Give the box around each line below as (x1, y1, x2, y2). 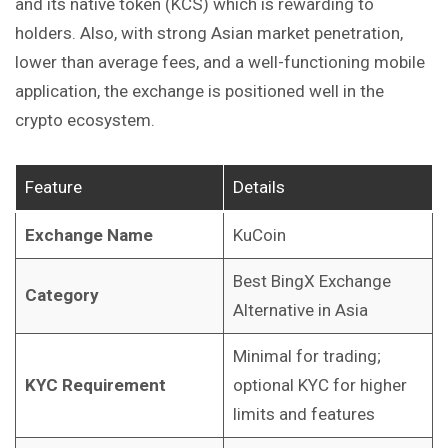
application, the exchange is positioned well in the (15, 81, 384, 102)
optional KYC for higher (232, 374, 407, 395)
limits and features (232, 403, 375, 424)
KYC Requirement (24, 374, 166, 395)
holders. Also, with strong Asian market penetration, (15, 23, 403, 44)
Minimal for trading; (232, 345, 381, 366)
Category (24, 284, 99, 305)
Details (232, 176, 285, 197)
